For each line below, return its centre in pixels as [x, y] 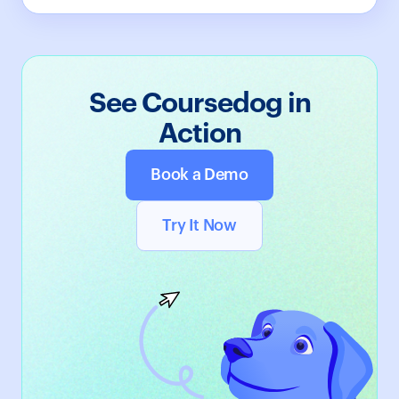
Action [199, 134]
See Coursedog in [199, 103]
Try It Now [199, 226]
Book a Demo [199, 175]
